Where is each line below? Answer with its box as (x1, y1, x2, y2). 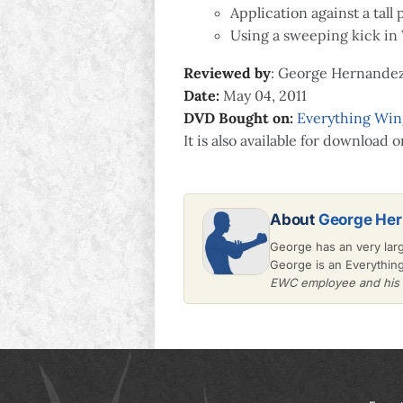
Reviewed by (184, 63, 271, 82)
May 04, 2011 (219, 85, 307, 104)
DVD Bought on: (184, 108, 297, 127)
